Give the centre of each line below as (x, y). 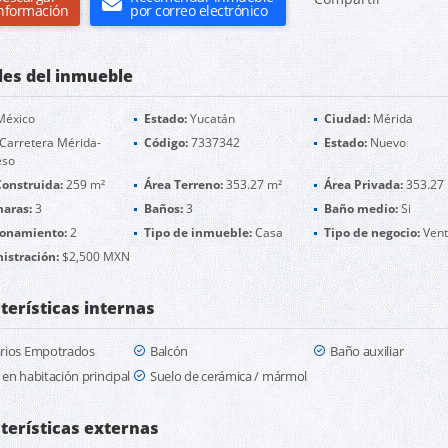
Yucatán (210, 118)
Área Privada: (364, 184)
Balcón (169, 351)
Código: (165, 142)
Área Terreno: (183, 184)
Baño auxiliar (367, 351)
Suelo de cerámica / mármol (228, 376)
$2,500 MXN (94, 256)
